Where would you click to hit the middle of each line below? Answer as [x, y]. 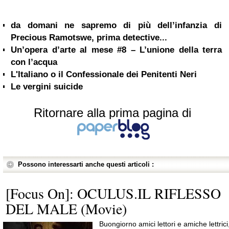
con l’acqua [34, 62]
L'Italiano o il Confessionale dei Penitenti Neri [104, 74]
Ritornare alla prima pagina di [112, 112]
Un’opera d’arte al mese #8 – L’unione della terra [116, 50]
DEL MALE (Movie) [66, 208]
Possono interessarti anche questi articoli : [86, 164]
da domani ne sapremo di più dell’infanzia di [116, 25]
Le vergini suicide [47, 86]
